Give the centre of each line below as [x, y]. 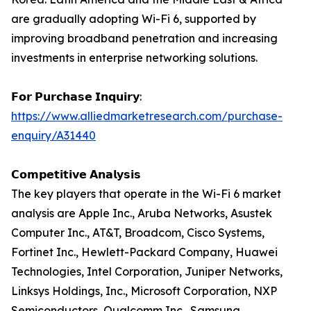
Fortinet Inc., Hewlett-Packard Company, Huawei [144, 252]
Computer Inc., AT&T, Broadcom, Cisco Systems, [138, 233]
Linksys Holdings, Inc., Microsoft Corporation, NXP [144, 291]
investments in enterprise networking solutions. [134, 58]
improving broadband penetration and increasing [144, 39]
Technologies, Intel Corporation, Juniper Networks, [147, 272]
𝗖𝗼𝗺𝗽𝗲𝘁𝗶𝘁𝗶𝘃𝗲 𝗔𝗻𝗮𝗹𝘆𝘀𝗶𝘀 [76, 175]
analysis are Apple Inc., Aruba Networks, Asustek [142, 213]
